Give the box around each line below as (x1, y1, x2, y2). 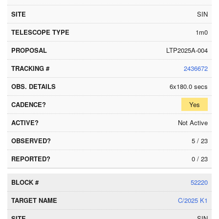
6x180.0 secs (170, 82, 208, 91)
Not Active (178, 118, 208, 127)
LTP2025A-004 (166, 45, 208, 55)
